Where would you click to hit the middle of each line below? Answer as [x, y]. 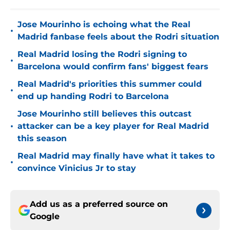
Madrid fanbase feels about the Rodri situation [118, 37]
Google [45, 217]
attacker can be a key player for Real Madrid [113, 126]
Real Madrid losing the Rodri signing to [102, 54]
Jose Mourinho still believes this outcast [104, 114]
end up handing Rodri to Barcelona [93, 97]
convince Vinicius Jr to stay [77, 168]
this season [42, 139]
